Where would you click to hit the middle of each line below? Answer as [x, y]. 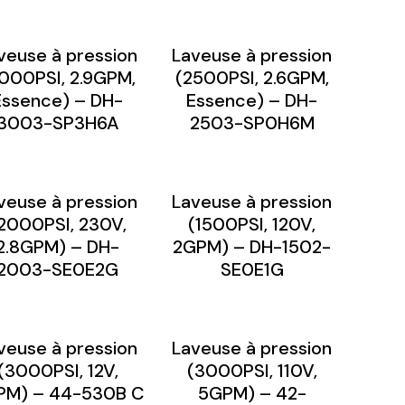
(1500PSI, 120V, [252, 224]
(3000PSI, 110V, [252, 370]
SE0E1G [252, 269]
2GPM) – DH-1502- [252, 246]
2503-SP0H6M [252, 122]
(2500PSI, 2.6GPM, [252, 77]
